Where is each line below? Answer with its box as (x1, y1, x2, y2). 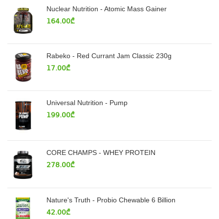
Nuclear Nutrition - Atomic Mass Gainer (46, 4, 167, 13)
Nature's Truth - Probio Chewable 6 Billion (46, 196, 175, 204)
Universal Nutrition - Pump (46, 98, 128, 107)
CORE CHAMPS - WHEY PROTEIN (46, 148, 155, 156)
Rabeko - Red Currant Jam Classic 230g (46, 51, 172, 60)
